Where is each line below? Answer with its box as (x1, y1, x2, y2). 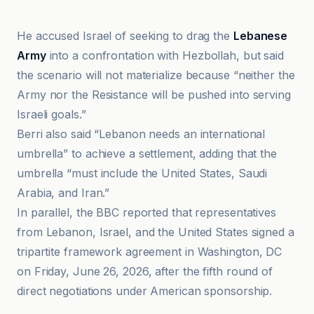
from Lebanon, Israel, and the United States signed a (17, 225, 294, 239)
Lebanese (233, 29, 288, 43)
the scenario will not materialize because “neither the (17, 68, 295, 82)
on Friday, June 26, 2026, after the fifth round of (17, 264, 273, 278)
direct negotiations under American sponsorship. (17, 284, 273, 298)
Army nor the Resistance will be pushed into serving (17, 88, 291, 102)
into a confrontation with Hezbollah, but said (46, 48, 285, 62)
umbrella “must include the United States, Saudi (17, 166, 268, 180)
